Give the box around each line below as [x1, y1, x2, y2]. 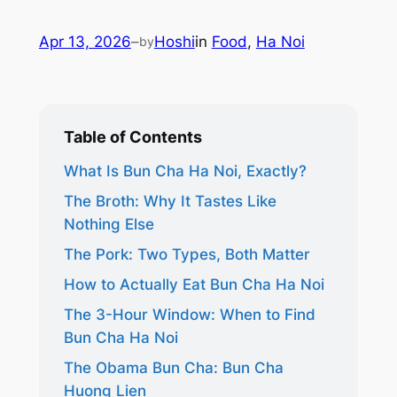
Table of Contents [63, 127, 202, 146]
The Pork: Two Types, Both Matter [63, 245, 310, 263]
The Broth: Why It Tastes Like [63, 191, 276, 210]
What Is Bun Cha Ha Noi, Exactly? [63, 161, 307, 180]
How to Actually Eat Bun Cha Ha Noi [63, 275, 324, 293]
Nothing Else [63, 214, 154, 233]
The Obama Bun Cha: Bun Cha [63, 358, 284, 377]
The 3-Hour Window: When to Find [63, 305, 315, 323]
